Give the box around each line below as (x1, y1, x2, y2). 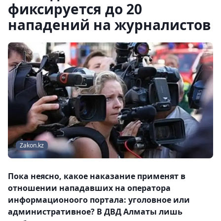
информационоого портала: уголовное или (8, 194, 190, 206)
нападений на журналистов (8, 15, 211, 34)
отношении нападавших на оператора (8, 183, 171, 194)
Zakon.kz (20, 141, 44, 150)
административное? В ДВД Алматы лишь (8, 206, 183, 218)
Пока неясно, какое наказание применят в (8, 171, 185, 182)
